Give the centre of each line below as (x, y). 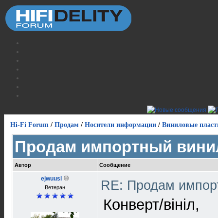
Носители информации (120, 125)
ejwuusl (51, 179)
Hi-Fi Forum (29, 125)
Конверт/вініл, (151, 205)
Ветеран (55, 187)
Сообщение (115, 165)
